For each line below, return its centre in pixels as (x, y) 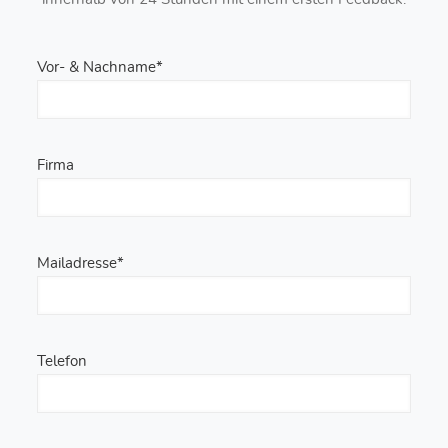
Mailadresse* (80, 263)
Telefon (61, 361)
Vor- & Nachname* (99, 67)
